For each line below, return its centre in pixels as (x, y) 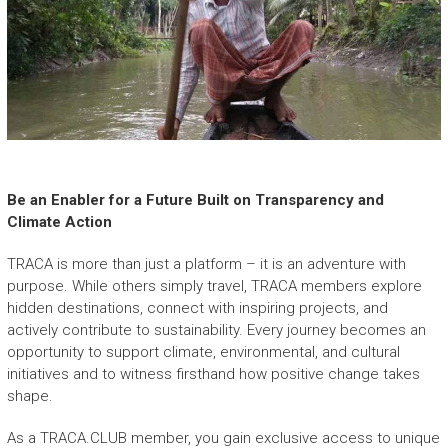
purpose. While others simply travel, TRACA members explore (214, 285)
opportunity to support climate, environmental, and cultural (203, 351)
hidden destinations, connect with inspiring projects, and (197, 307)
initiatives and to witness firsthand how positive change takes (213, 373)
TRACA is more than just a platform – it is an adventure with (206, 263)
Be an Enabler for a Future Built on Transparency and (195, 199)
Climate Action (59, 221)
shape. (29, 395)
